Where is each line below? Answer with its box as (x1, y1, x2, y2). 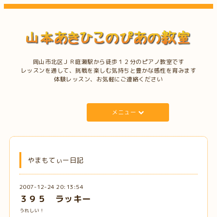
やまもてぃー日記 (27, 155, 84, 165)
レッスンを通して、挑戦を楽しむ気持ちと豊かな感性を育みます (20, 66, 197, 75)
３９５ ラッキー (19, 192, 91, 205)
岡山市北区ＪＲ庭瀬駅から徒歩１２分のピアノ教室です (32, 58, 185, 66)
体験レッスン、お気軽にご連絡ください (54, 75, 163, 84)
